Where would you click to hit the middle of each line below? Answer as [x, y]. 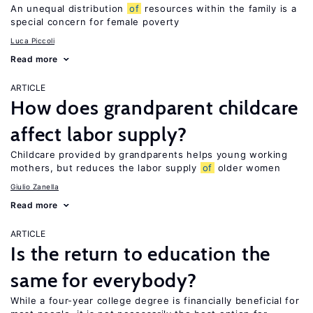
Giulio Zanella [35, 187]
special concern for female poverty [95, 22]
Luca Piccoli [32, 41]
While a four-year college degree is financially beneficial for [155, 300]
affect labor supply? [99, 134]
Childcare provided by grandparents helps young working [149, 154]
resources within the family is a [219, 8]
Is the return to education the [141, 254]
